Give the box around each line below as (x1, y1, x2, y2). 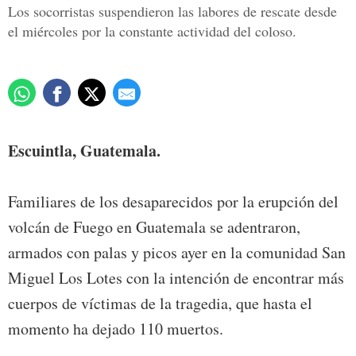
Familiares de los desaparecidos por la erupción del (8, 191, 339, 213)
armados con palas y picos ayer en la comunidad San (8, 242, 346, 264)
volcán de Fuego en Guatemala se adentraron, (8, 216, 300, 238)
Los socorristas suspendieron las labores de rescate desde (8, 2, 337, 21)
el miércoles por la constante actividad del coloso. (8, 21, 296, 41)
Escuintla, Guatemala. (8, 139, 161, 163)
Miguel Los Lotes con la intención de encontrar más (8, 267, 344, 289)
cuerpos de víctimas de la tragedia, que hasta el (8, 292, 312, 315)
